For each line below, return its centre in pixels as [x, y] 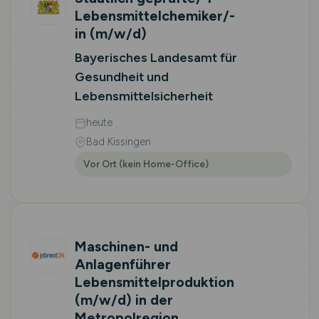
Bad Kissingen [118, 142]
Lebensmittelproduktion [154, 282]
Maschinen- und [126, 246]
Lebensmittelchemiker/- [155, 16]
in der [152, 300]
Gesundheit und [121, 77]
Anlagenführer [122, 264]
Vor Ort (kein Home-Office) [146, 164]
